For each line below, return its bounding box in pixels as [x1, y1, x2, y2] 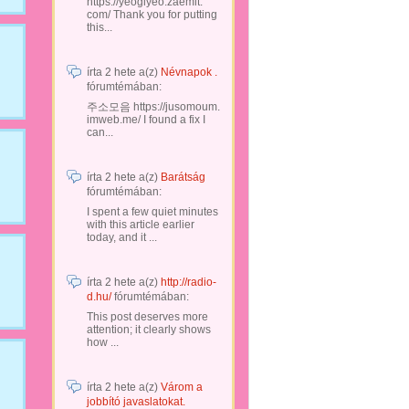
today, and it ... [87, 231, 157, 244]
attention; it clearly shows [87, 323, 211, 336]
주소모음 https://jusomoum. [87, 100, 220, 113]
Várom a [161, 381, 203, 393]
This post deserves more [87, 310, 208, 323]
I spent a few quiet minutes [87, 205, 218, 218]
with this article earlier [87, 218, 194, 231]
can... [87, 126, 113, 139]
